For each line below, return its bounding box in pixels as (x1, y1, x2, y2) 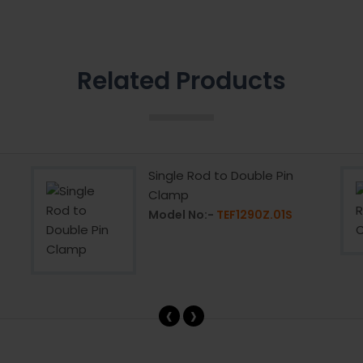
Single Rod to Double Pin (148, 166, 294, 184)
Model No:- (148, 206, 217, 223)
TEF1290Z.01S (216, 206, 293, 223)
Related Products (76, 63, 286, 98)
